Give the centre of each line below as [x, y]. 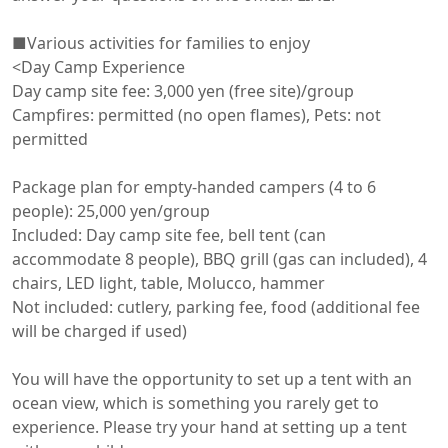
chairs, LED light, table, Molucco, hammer [168, 283]
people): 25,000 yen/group [111, 211]
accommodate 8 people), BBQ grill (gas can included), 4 [219, 259]
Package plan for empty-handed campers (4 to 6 [194, 187]
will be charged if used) [99, 331]
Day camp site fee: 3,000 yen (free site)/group [183, 91]
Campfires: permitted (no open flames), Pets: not [196, 115]
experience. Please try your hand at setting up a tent [209, 427]
